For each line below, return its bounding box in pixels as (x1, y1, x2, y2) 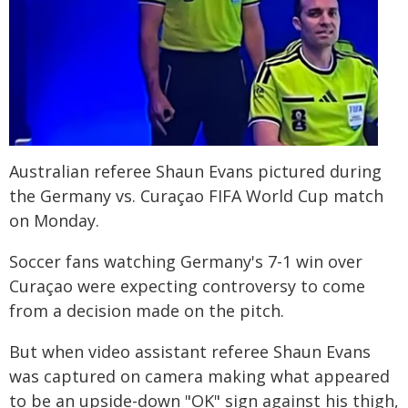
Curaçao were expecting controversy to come (9, 274, 365, 297)
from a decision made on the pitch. (9, 299, 284, 321)
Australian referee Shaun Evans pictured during (9, 159, 382, 182)
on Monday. (9, 209, 99, 231)
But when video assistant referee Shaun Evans (9, 340, 371, 362)
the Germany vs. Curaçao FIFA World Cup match (9, 184, 383, 207)
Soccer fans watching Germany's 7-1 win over (9, 250, 362, 272)
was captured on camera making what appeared (9, 364, 390, 387)
